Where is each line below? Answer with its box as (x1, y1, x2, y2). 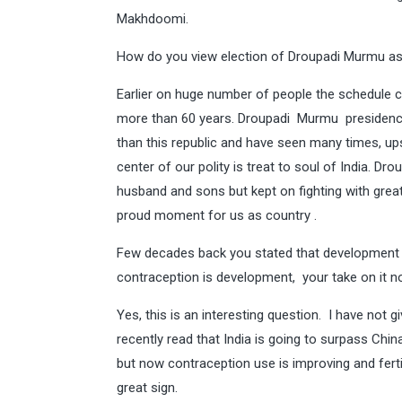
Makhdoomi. (117, 11, 192, 27)
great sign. (117, 380, 181, 396)
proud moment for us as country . (117, 207, 317, 223)
